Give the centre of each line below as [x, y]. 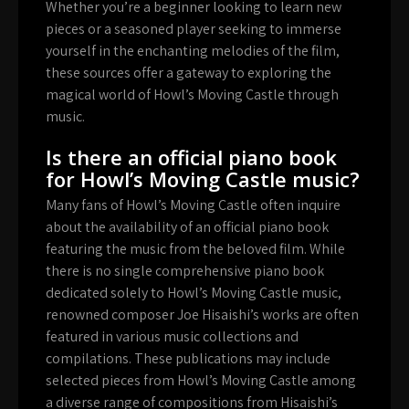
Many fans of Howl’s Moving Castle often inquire [193, 204]
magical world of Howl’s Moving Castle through [192, 94]
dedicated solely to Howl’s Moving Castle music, [194, 292]
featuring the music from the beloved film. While [195, 248]
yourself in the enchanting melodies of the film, [193, 50]
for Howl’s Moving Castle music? [203, 178]
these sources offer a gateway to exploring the [189, 72]
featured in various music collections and [172, 336]
